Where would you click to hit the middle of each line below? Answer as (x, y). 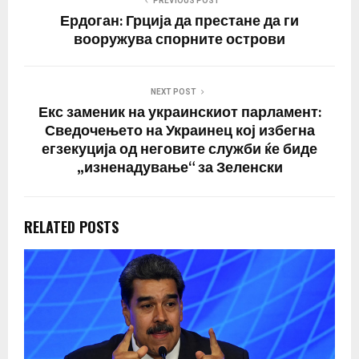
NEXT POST (173, 92)
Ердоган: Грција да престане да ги (179, 22)
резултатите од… (69, 12)
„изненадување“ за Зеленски (179, 169)
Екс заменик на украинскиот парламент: (179, 113)
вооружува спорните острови (179, 40)
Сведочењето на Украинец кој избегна (179, 132)
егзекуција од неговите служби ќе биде (179, 150)
